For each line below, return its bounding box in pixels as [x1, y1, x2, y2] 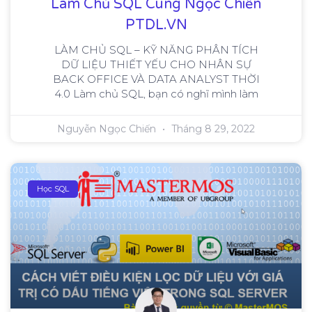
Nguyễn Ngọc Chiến [57, 123, 159, 136]
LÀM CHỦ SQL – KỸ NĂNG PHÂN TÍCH [54, 43, 258, 57]
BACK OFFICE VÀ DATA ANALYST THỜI [52, 72, 260, 86]
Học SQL [37, 184, 70, 194]
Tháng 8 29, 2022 [169, 123, 255, 136]
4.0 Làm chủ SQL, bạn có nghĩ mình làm [54, 87, 258, 101]
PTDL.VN [125, 17, 187, 34]
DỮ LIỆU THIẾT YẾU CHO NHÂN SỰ [61, 58, 251, 72]
